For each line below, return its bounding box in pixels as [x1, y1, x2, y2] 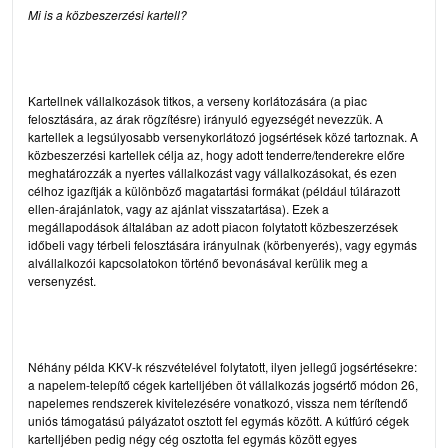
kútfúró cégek [336, 411, 409, 429]
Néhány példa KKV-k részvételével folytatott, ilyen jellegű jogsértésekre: [28, 357, 417, 375]
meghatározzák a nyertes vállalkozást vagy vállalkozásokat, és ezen [28, 163, 397, 181]
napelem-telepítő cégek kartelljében [38, 375, 233, 393]
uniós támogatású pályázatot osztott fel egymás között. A [28, 411, 336, 429]
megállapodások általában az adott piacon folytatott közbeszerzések [28, 217, 398, 235]
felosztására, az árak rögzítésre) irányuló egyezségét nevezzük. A [28, 109, 383, 127]
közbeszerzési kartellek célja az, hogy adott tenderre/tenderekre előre [28, 145, 405, 163]
